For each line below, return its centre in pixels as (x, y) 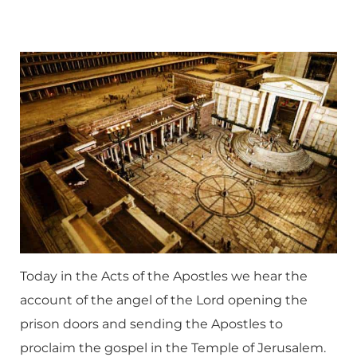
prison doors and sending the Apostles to (151, 324)
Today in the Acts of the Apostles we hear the (164, 276)
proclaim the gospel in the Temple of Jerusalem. (173, 348)
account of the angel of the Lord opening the (164, 300)
